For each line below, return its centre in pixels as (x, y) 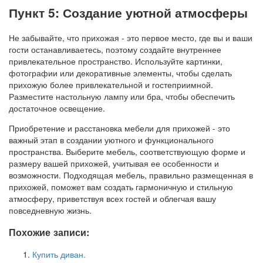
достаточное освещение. (57, 108)
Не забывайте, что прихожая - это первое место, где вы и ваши (131, 37)
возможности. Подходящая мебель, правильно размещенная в (131, 175)
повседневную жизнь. (50, 210)
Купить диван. (59, 254)
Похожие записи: (49, 232)
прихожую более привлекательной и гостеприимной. (111, 84)
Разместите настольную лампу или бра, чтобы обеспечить (122, 96)
